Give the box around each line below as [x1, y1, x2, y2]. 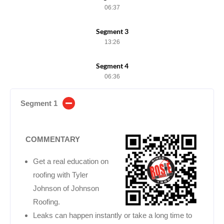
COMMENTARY [25, 134, 80, 143]
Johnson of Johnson [33, 183, 99, 192]
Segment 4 [95, 61, 128, 70]
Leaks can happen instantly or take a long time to [33, 210, 192, 219]
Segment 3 [95, 26, 128, 35]
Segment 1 [20, 98, 57, 107]
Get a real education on [33, 156, 108, 165]
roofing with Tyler [33, 170, 88, 179]
